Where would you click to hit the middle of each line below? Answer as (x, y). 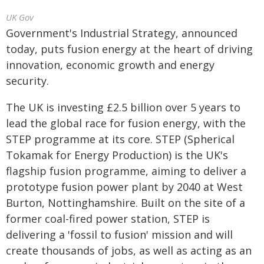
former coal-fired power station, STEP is (108, 219)
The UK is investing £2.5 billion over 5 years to (123, 107)
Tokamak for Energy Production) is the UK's (117, 155)
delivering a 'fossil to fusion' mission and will (119, 235)
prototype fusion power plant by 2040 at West (124, 187)
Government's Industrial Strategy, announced (122, 33)
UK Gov (20, 17)
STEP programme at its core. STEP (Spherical (120, 139)
